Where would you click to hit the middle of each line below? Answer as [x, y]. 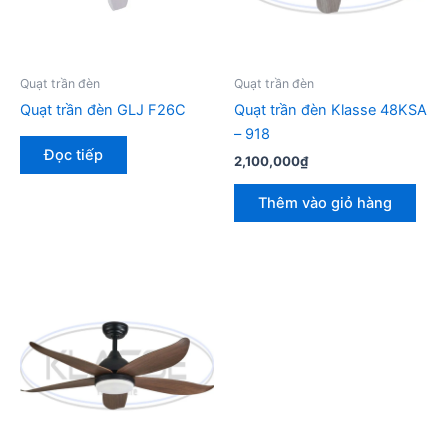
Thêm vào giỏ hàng [325, 203]
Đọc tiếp [73, 155]
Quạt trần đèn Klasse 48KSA [330, 109]
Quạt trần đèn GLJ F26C [103, 109]
